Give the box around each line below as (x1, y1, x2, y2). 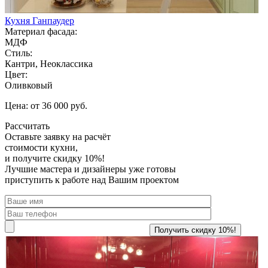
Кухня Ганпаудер (5, 15, 74, 26)
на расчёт (70, 131, 111, 142)
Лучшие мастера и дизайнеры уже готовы (5, 163, 176, 174)
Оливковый (5, 80, 53, 90)
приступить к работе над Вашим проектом (5, 174, 179, 185)
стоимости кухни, (5, 142, 78, 153)
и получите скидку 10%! (5, 153, 105, 163)
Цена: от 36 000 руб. (5, 100, 87, 111)
